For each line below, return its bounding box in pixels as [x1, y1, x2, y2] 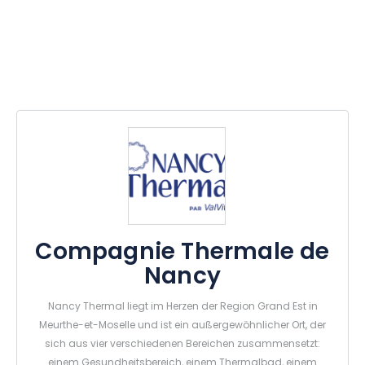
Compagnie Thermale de [35, 233, 330, 273]
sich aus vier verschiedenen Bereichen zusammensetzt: [45, 336, 320, 353]
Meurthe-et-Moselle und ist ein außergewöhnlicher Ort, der [39, 317, 326, 334]
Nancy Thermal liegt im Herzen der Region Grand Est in [47, 298, 318, 315]
